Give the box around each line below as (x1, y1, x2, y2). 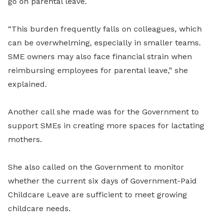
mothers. (8, 135, 42, 145)
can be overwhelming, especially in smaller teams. (8, 38, 201, 48)
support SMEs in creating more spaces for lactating (8, 121, 204, 131)
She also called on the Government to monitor (8, 162, 184, 172)
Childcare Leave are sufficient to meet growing (8, 190, 187, 200)
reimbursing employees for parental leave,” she (8, 66, 188, 75)
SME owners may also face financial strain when (8, 52, 192, 62)
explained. (8, 79, 47, 89)
